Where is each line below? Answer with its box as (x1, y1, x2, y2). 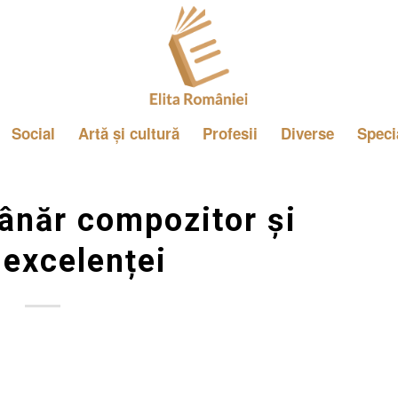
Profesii (203, 123, 258, 144)
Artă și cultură (78, 123, 179, 144)
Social (12, 123, 55, 144)
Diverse (281, 123, 334, 144)
